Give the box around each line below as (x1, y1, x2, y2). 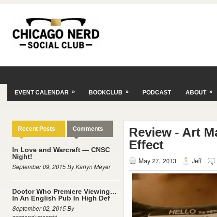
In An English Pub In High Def (12, 194, 110, 202)
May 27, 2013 (139, 156, 176, 165)
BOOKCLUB (89, 89, 123, 96)
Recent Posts (18, 125, 55, 132)
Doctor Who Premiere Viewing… (12, 187, 117, 195)
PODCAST (142, 89, 171, 96)
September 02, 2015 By (12, 204, 74, 212)
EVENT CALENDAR (15, 89, 69, 96)
